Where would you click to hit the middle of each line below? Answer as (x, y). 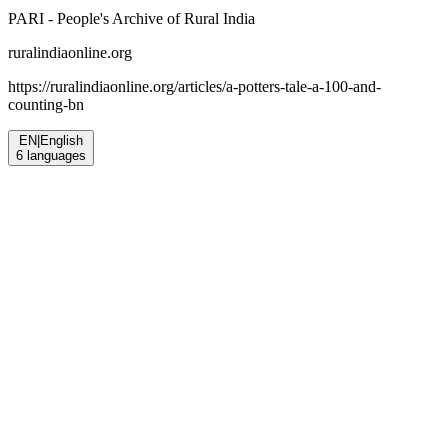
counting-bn (46, 104)
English (61, 140)
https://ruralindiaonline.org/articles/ (117, 86)
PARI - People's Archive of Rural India (131, 18)
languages (54, 155)
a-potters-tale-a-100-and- (303, 86)
